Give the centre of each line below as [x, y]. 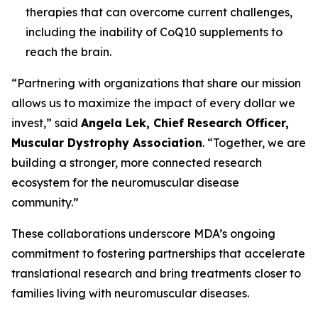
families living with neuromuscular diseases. [130, 293]
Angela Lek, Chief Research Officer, [185, 123]
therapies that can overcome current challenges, [159, 12]
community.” [45, 202]
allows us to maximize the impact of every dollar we [153, 103]
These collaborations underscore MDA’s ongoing [143, 234]
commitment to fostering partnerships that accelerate [158, 253]
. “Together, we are [254, 143]
